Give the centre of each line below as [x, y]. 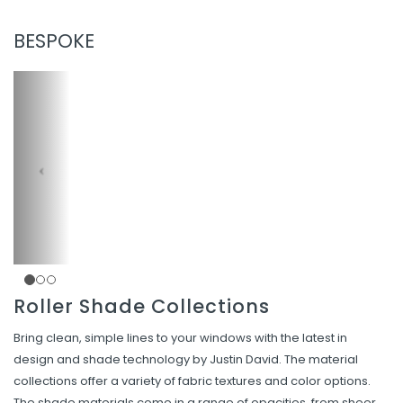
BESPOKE [54, 41]
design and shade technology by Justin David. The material [186, 359]
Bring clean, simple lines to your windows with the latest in [180, 338]
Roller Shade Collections [142, 306]
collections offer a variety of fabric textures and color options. [192, 381]
